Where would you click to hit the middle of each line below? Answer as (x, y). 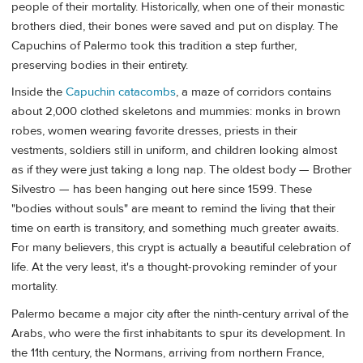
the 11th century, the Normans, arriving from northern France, (168, 352)
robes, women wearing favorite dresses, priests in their (154, 131)
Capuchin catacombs (121, 92)
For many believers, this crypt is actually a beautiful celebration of (181, 248)
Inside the (38, 92)
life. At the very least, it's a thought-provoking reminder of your (174, 267)
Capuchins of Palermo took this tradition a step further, (154, 45)
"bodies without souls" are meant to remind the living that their (173, 209)
